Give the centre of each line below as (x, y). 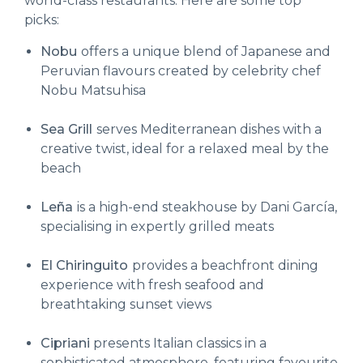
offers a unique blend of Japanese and (206, 51)
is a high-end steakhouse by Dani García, (207, 207)
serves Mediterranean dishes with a (209, 129)
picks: (42, 20)
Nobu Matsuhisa (93, 90)
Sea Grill (66, 129)
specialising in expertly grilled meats (157, 226)
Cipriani (65, 343)
